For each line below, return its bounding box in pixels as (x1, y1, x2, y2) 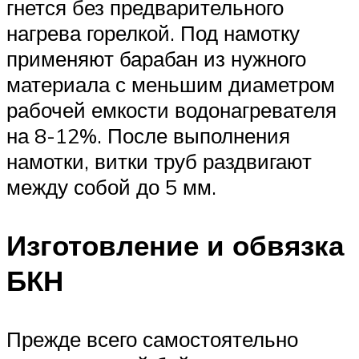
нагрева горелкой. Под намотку (6, 19, 300, 46)
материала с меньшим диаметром (6, 71, 335, 97)
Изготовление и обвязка (6, 227, 344, 263)
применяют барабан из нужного (6, 45, 306, 71)
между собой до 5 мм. (6, 173, 216, 200)
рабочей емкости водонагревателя (6, 96, 337, 123)
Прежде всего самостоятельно (6, 326, 298, 353)
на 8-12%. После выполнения (6, 122, 290, 148)
